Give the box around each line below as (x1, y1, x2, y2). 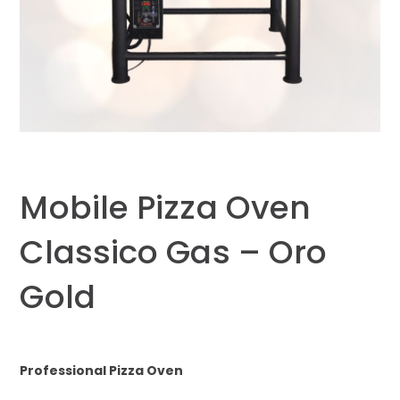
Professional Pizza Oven (20, 362, 184, 380)
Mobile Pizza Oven (20, 185, 312, 231)
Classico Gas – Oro (20, 229, 328, 276)
